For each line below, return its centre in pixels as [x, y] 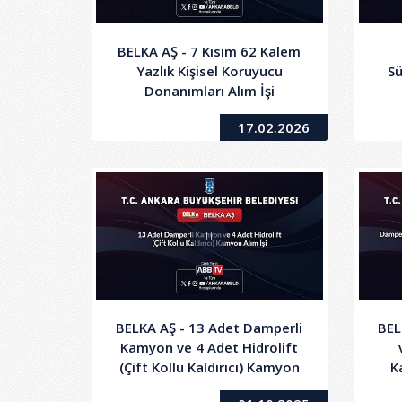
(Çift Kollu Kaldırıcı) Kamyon [209, 367]
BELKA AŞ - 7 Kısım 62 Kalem [210, 52]
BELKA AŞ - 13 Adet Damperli [210, 328]
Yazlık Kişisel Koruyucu [209, 71]
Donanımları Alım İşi [209, 91]
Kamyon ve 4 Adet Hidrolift [210, 348]
